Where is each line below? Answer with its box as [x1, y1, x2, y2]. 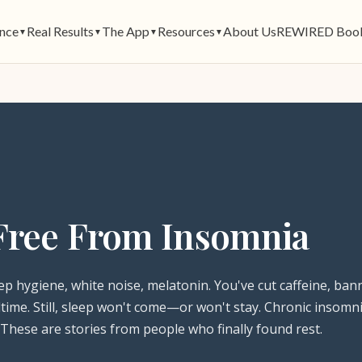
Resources [157, 23, 215, 39]
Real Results [26, 23, 94, 39]
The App [101, 23, 149, 39]
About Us [222, 23, 276, 39]
